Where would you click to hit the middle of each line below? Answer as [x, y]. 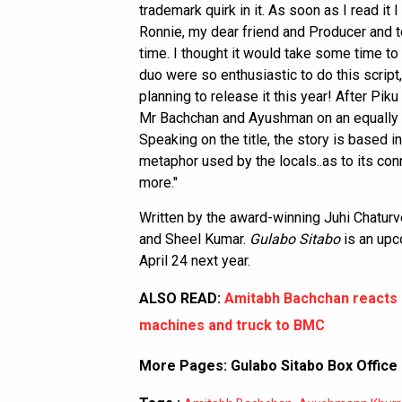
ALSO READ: [182, 299]
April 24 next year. [195, 261]
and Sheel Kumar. [194, 240]
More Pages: [185, 366]
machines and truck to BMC [232, 326]
